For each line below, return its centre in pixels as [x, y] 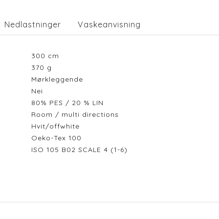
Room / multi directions [77, 114]
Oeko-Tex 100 [59, 138]
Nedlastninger [33, 24]
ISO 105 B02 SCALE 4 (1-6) [82, 150]
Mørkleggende [59, 79]
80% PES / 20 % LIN [70, 103]
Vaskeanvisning [109, 24]
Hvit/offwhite [58, 126]
